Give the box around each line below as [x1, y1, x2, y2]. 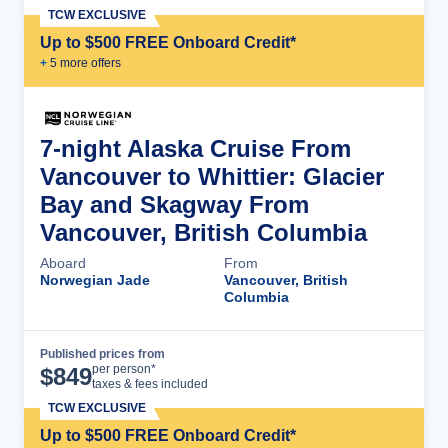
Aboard [40, 254, 86, 271]
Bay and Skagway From [40, 190, 309, 218]
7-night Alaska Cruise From [40, 134, 351, 162]
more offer [57, 55, 115, 70]
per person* [92, 361, 156, 376]
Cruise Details [282, 360, 388, 378]
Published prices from [40, 346, 165, 361]
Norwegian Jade [40, 271, 150, 288]
